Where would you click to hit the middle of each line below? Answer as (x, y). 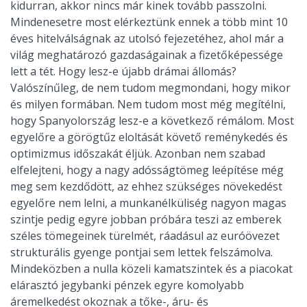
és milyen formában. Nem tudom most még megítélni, (148, 105)
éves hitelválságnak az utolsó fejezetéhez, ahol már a (147, 39)
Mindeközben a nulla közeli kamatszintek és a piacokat (151, 269)
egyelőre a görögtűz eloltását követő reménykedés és (149, 137)
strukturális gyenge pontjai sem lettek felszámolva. (142, 253)
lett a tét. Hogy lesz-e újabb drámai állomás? (123, 72)
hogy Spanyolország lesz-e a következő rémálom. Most (152, 121)
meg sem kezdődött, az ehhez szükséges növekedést (146, 187)
